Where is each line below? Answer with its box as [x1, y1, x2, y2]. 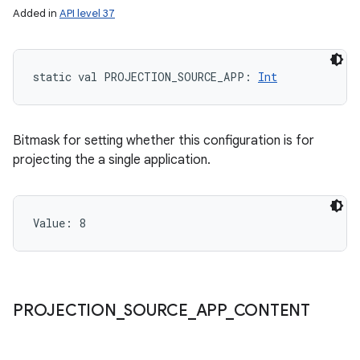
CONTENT [233, 301, 310, 321]
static [33, 69, 72, 84]
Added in [13, 6, 59, 20]
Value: [33, 215, 79, 231]
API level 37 [59, 6, 115, 20]
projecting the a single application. [13, 152, 211, 168]
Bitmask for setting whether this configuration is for [13, 133, 314, 149]
